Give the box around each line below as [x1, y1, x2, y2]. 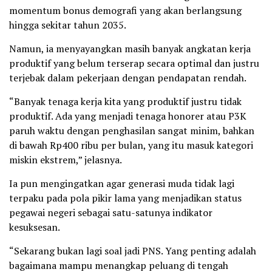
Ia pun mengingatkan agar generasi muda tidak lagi [9, 177, 234, 191]
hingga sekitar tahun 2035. [9, 18, 126, 32]
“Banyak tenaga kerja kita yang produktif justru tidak [9, 95, 242, 109]
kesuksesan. [9, 220, 60, 234]
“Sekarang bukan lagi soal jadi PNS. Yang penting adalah [9, 244, 256, 258]
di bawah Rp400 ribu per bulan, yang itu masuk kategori [9, 138, 253, 152]
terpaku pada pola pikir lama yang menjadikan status [9, 191, 242, 205]
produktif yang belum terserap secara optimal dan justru [9, 56, 259, 70]
